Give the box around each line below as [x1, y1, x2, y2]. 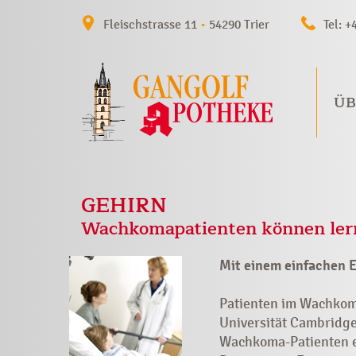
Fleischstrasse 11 [103, 17, 200, 32]
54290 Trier [206, 17, 269, 32]
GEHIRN [81, 188, 167, 223]
